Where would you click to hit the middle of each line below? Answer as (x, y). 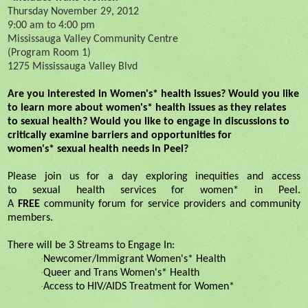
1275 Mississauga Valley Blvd (73, 66)
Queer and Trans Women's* (106, 273)
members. (30, 218)
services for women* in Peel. (202, 190)
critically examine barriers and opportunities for (120, 135)
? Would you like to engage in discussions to (186, 121)
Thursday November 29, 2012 (73, 11)
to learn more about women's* (81, 108)
